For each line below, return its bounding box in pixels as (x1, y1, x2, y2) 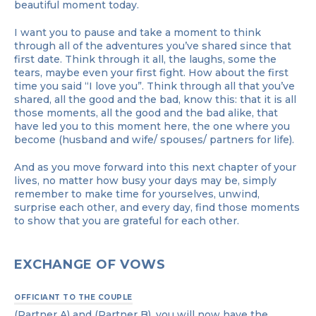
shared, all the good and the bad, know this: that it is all (14, 92, 296, 106)
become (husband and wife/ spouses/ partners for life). (14, 133, 294, 146)
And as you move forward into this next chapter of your (14, 160, 296, 174)
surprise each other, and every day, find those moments (14, 200, 300, 214)
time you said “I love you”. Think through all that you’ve (14, 79, 295, 92)
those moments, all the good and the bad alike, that (14, 106, 278, 119)
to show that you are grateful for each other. (14, 214, 239, 227)
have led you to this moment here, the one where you (14, 119, 290, 133)
